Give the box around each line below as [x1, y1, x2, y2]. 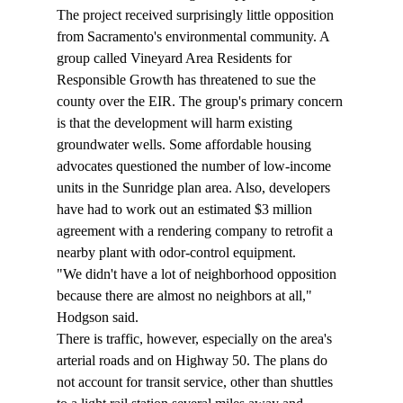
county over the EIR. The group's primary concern [56, 94, 346, 110]
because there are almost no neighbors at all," [56, 288, 316, 304]
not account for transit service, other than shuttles [56, 374, 336, 390]
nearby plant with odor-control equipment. [56, 245, 300, 261]
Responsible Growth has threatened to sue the [56, 72, 319, 88]
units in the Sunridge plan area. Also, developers [56, 180, 334, 196]
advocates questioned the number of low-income [56, 158, 335, 175]
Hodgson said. [56, 309, 142, 326]
